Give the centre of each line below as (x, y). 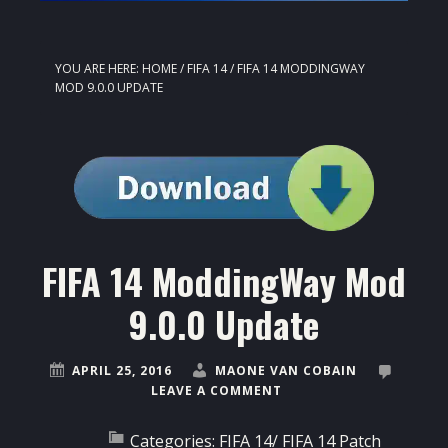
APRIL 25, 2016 (122, 371)
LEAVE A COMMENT (216, 391)
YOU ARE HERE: (98, 69)
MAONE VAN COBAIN (286, 371)
